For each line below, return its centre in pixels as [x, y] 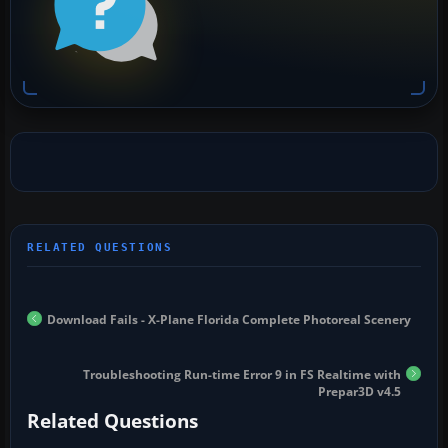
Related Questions [112, 420]
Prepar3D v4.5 [359, 391]
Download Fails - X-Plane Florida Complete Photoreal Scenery [229, 319]
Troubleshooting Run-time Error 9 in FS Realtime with [242, 374]
